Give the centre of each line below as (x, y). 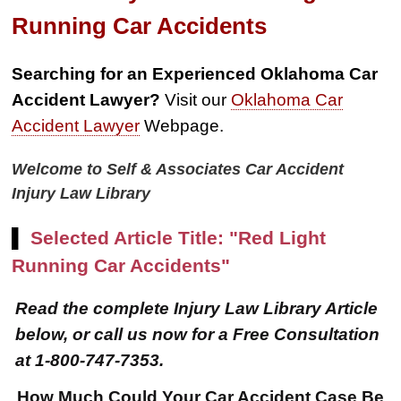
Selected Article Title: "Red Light (179, 237)
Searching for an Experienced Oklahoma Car (195, 74)
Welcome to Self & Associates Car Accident (178, 168)
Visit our (196, 100)
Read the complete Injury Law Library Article (197, 307)
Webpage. (182, 126)
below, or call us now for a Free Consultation (198, 333)
